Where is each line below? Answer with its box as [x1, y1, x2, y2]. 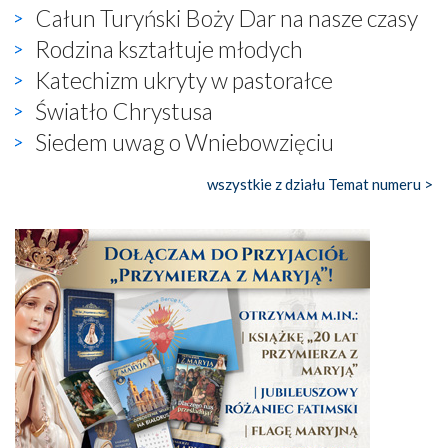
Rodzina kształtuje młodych [35, 34, 303, 63]
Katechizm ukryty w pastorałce [35, 65, 333, 94]
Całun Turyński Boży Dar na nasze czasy [35, 3, 418, 32]
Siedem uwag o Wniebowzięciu [35, 127, 334, 156]
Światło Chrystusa [35, 96, 213, 125]
